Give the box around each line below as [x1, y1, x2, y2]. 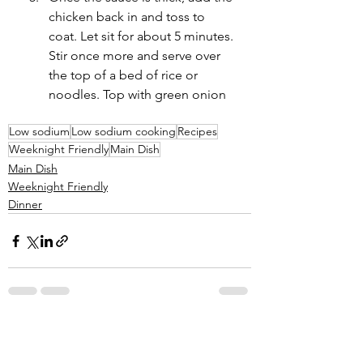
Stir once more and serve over [49, 48, 224, 64]
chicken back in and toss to [49, 9, 208, 25]
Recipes [177, 124, 217, 139]
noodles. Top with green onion [49, 87, 226, 103]
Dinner [8, 197, 42, 212]
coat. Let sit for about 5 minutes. [49, 28, 237, 45]
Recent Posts [8, 326, 92, 344]
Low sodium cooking [71, 124, 176, 139]
